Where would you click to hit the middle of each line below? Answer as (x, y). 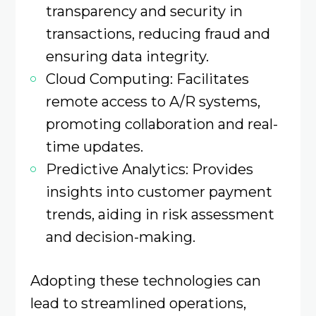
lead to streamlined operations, (138, 303)
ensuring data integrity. (127, 56)
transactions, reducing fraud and (158, 33)
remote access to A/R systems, (153, 101)
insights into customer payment (159, 191)
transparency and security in (144, 11)
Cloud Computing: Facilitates (147, 78)
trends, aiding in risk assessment (160, 214)
